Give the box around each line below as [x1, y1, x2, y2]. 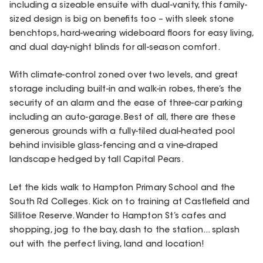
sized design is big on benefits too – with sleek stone [9, 16, 234, 25]
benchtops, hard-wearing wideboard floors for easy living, [9, 30, 254, 39]
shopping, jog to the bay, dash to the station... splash [9, 226, 240, 235]
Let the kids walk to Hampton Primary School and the [9, 184, 235, 193]
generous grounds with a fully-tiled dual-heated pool [9, 128, 235, 137]
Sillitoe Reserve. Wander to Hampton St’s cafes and [9, 212, 227, 221]
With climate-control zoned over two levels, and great [9, 72, 238, 80]
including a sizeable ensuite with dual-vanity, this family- [9, 2, 247, 11]
